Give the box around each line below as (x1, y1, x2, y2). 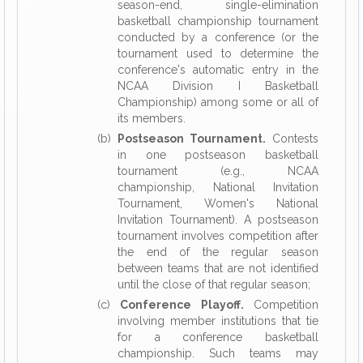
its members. (117, 112, 186, 125)
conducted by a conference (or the (117, 31, 318, 44)
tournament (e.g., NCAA (117, 164, 318, 177)
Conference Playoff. (120, 298, 244, 311)
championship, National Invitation (117, 181, 318, 194)
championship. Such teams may (117, 347, 318, 360)
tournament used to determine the (117, 47, 318, 60)
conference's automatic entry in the (117, 63, 318, 76)
